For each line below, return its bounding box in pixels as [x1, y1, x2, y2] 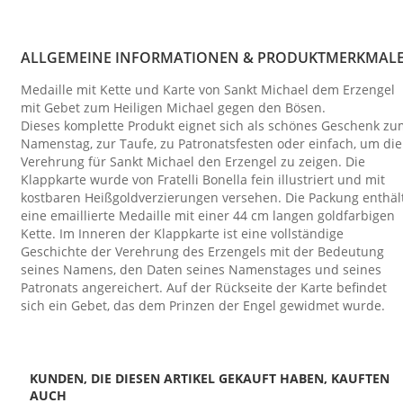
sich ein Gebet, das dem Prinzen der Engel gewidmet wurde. [21, 297, 385, 315]
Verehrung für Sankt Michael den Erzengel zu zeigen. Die [21, 153, 365, 171]
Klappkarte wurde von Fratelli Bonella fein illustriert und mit [21, 171, 385, 189]
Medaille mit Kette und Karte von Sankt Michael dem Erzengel [21, 81, 395, 99]
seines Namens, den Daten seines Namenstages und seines [21, 261, 381, 279]
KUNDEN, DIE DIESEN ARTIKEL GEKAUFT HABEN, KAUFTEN [30, 369, 390, 387]
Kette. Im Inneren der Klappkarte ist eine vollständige [21, 225, 344, 243]
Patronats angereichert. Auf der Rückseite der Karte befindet [21, 279, 387, 297]
